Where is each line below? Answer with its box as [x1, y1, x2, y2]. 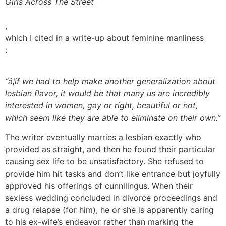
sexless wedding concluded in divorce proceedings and [5, 192, 217, 203]
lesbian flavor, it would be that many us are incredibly [5, 88, 210, 99]
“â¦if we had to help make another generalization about [5, 76, 215, 87]
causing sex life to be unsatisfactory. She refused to [5, 156, 204, 166]
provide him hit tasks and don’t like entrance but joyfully [5, 168, 220, 179]
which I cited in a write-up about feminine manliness [5, 32, 204, 43]
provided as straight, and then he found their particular [5, 144, 215, 154]
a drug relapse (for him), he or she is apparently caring [5, 204, 214, 215]
